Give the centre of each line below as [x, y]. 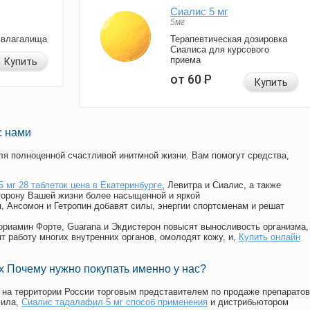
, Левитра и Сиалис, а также [221, 185]
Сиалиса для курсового [220, 50]
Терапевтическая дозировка [229, 39]
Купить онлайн [270, 237]
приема [185, 60]
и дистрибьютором [248, 302]
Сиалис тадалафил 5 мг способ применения [115, 302]
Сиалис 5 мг [199, 12]
